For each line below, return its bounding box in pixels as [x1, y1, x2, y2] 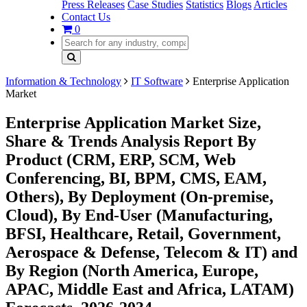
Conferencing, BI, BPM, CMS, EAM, [5, 169, 267, 187]
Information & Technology [5, 75, 121, 87]
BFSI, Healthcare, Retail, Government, [5, 224, 281, 243]
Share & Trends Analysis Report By [5, 132, 256, 150]
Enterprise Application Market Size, [5, 113, 261, 132]
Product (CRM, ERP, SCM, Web [5, 150, 236, 169]
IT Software [131, 75, 183, 87]
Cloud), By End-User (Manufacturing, [5, 206, 273, 224]
